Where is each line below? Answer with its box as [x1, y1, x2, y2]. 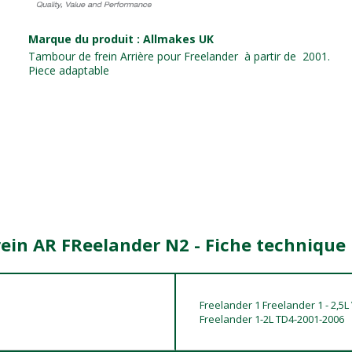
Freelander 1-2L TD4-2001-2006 [200, 312, 344, 327]
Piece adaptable [27, 63, 109, 79]
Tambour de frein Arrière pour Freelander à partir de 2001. [27, 49, 330, 64]
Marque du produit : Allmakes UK [27, 31, 214, 47]
